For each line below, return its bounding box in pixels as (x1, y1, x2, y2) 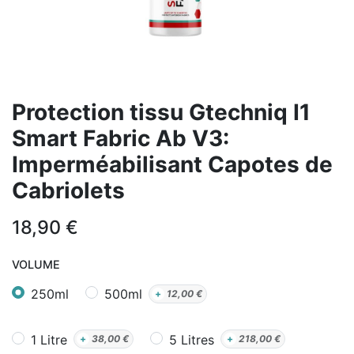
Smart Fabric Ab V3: (12, 125, 229, 152)
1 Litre (31, 331, 67, 348)
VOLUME (12, 258, 60, 271)
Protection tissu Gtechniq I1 (12, 99, 311, 126)
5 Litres (168, 331, 214, 348)
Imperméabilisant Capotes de (12, 151, 333, 178)
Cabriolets (12, 177, 125, 204)
